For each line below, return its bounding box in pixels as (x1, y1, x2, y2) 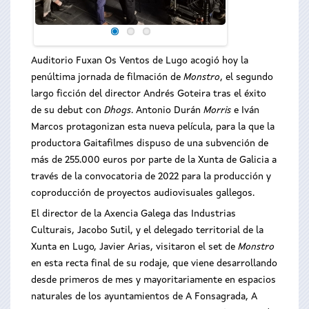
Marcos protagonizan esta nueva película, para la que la (31, 122, 275, 132)
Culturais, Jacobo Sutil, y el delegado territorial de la (31, 226, 263, 235)
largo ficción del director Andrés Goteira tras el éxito (31, 89, 266, 99)
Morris (203, 106, 234, 115)
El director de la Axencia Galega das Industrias (31, 209, 236, 219)
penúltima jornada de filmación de (31, 72, 183, 82)
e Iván (234, 106, 259, 115)
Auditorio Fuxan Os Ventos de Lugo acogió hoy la (31, 56, 248, 66)
